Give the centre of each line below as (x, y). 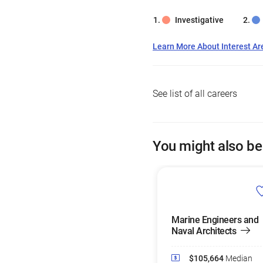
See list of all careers (195, 94)
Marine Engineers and (215, 220)
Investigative (199, 20)
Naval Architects (204, 231)
